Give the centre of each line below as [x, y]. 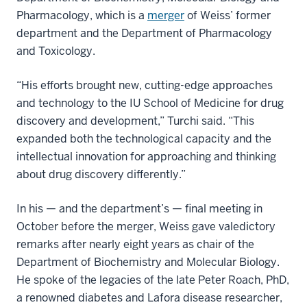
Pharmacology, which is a [82, 15]
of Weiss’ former [228, 15]
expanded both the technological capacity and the [144, 138]
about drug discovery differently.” [101, 174]
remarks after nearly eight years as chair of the [135, 244]
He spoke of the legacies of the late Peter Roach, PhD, [153, 280]
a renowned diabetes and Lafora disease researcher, [149, 297]
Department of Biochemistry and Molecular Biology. [148, 262]
